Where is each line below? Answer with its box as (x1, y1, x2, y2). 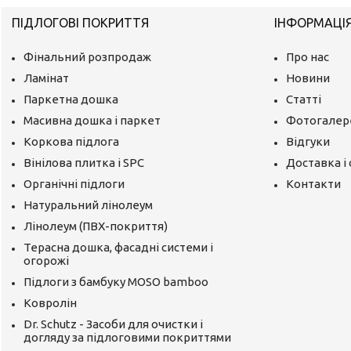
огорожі (24, 253, 70, 267)
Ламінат (24, 71, 70, 85)
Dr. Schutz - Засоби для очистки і (24, 317, 204, 331)
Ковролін (24, 295, 78, 309)
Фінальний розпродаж (24, 49, 152, 63)
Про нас (286, 49, 330, 63)
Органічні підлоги (24, 176, 125, 190)
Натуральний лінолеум (24, 197, 154, 212)
